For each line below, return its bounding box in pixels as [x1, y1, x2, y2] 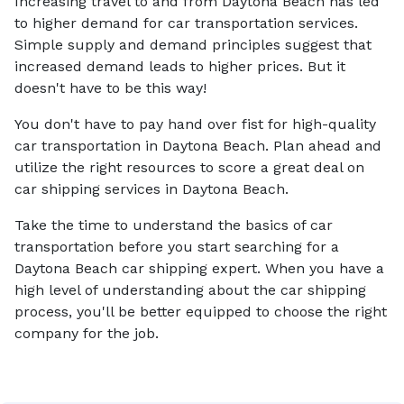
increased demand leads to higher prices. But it [14, 58, 345, 75]
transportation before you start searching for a [14, 238, 339, 255]
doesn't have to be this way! [14, 79, 207, 96]
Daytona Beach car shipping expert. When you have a [14, 260, 384, 277]
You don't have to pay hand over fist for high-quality [14, 115, 376, 133]
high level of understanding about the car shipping [14, 281, 366, 298]
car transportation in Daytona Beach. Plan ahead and [14, 137, 381, 154]
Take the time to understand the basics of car [14, 216, 333, 234]
